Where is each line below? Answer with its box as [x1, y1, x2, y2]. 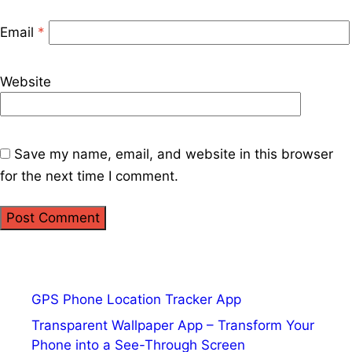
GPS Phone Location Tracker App [31, 291, 241, 307]
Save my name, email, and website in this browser [14, 145, 333, 162]
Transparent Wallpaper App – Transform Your [31, 317, 314, 334]
